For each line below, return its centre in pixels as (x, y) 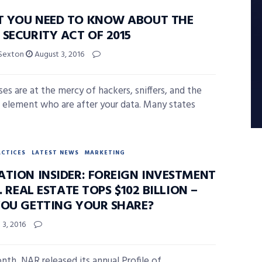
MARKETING (105, 153)
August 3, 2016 (58, 55)
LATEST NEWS (55, 153)
